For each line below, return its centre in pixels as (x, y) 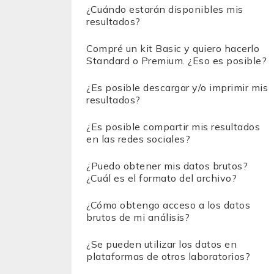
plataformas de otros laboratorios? (168, 256)
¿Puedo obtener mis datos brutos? (167, 166)
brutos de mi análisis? (138, 217)
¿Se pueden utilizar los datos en (161, 244)
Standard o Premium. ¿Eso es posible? (176, 61)
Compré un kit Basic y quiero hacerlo (173, 48)
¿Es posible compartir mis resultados (173, 127)
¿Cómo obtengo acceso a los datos (168, 205)
